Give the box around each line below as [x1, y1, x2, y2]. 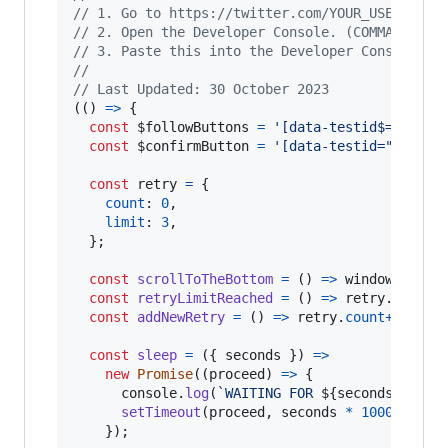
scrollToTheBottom [137, 270, 273, 287]
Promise [137, 365, 193, 382]
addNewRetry [137, 308, 225, 325]
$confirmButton [137, 137, 249, 154]
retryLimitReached [137, 289, 273, 306]
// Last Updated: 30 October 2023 [73, 80, 329, 97]
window [345, 270, 393, 287]
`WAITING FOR [217, 384, 321, 401]
